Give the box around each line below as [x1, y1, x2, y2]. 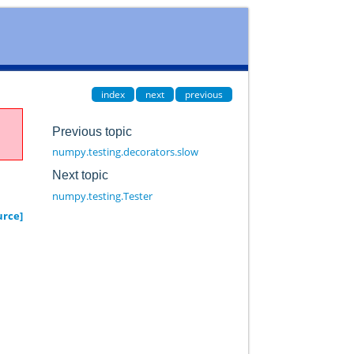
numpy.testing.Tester [51, 188, 153, 203]
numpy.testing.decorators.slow [51, 145, 198, 160]
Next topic [51, 168, 108, 182]
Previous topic [51, 124, 132, 138]
